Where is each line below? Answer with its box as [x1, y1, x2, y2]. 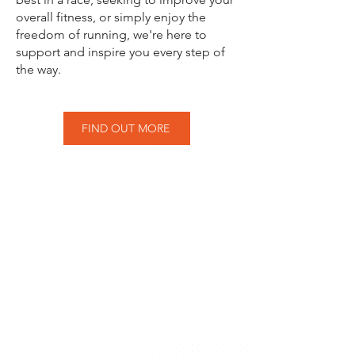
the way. [16, 62, 61, 77]
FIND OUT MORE [81, 121, 170, 136]
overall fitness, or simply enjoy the [16, 10, 206, 25]
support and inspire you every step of [16, 44, 225, 59]
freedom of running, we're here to [16, 27, 207, 42]
